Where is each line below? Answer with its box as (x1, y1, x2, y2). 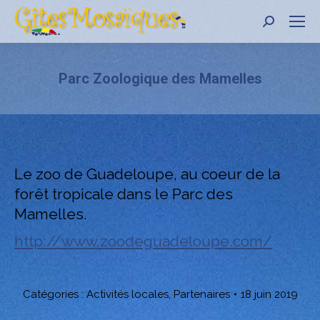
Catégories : (22, 288, 86, 301)
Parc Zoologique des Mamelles (58, 70, 262, 87)
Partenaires (173, 288, 230, 301)
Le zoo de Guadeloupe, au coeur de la (14, 165, 280, 183)
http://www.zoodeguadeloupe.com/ (14, 232, 272, 250)
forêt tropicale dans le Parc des (14, 185, 233, 203)
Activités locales (86, 288, 169, 301)
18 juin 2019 (240, 288, 298, 301)
